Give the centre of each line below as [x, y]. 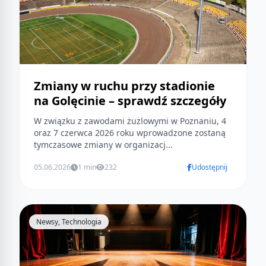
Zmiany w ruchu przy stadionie [124, 86]
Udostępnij [210, 167]
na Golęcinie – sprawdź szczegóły [130, 101]
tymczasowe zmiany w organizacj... [103, 145]
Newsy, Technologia [69, 222]
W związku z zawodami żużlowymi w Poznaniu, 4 [130, 121]
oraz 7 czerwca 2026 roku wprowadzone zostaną [130, 133]
